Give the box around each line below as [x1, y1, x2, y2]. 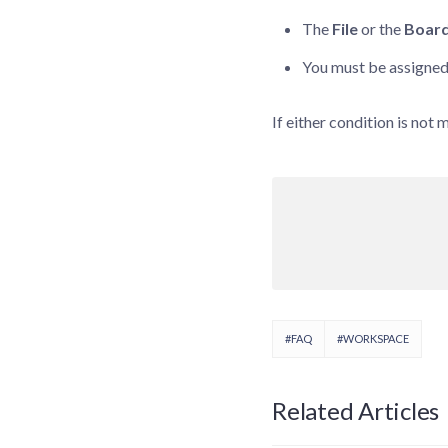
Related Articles [272, 396, 440, 426]
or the [358, 19, 404, 39]
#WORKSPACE [337, 332, 409, 346]
